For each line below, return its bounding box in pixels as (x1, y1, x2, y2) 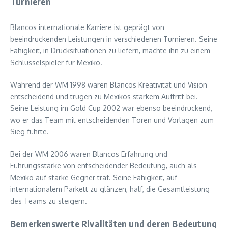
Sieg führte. (10, 127, 49, 136)
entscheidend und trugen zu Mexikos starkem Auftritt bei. (10, 92, 198, 101)
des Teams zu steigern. (10, 196, 87, 206)
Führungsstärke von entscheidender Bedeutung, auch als (10, 161, 197, 170)
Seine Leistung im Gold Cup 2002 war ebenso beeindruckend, (10, 104, 212, 113)
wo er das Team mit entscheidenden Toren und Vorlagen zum (10, 116, 214, 125)
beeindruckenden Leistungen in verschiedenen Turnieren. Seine (10, 35, 217, 44)
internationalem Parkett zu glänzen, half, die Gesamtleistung (10, 185, 210, 194)
